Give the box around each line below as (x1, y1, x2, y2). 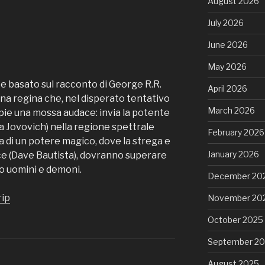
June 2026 (207, 40, 248, 50)
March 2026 (207, 105, 255, 116)
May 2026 (207, 62, 247, 72)
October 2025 (207, 215, 263, 225)
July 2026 (207, 18, 244, 28)
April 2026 (207, 83, 247, 94)
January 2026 (207, 149, 259, 160)
